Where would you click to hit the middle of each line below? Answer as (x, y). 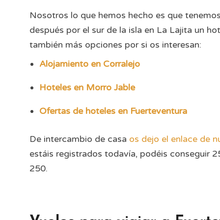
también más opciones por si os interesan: (115, 45)
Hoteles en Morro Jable (87, 87)
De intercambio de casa (79, 139)
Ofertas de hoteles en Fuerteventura (113, 111)
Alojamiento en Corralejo (90, 64)
